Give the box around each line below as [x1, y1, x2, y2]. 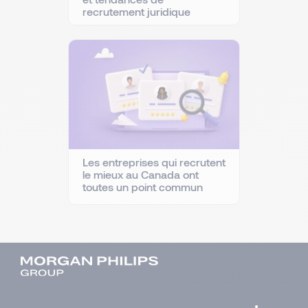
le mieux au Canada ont [82, 167, 199, 181]
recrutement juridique [82, 4, 190, 18]
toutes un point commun [82, 179, 203, 193]
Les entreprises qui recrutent [82, 155, 225, 168]
